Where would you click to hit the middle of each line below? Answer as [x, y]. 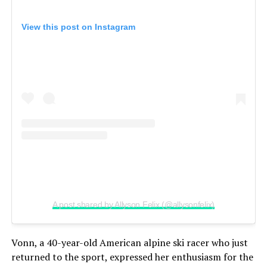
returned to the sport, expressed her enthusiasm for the [132, 257]
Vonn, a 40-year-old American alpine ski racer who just [129, 242]
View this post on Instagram [78, 27]
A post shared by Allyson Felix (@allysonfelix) [133, 204]
